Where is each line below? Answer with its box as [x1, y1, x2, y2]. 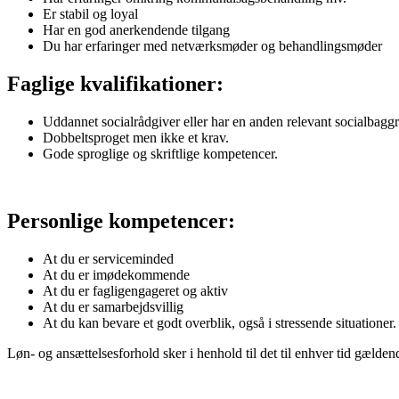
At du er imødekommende [43, 267, 190, 283]
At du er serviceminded [43, 251, 174, 267]
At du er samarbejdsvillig [43, 299, 183, 315]
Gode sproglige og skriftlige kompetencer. [43, 145, 278, 161]
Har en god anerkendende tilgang [43, 21, 230, 37]
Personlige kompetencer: [7, 209, 235, 233]
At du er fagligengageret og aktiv [43, 283, 228, 299]
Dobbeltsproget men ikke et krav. [43, 129, 229, 145]
